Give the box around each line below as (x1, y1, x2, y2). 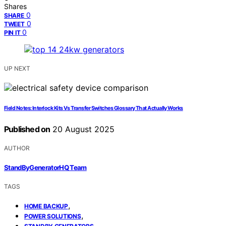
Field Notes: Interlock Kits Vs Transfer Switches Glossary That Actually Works (4, 105, 183, 112)
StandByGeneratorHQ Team (4, 163, 87, 172)
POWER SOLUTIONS (24, 212, 81, 220)
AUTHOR (4, 144, 30, 152)
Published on (4, 124, 50, 135)
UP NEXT (4, 65, 30, 73)
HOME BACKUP (24, 202, 68, 210)
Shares (4, 2, 27, 11)
